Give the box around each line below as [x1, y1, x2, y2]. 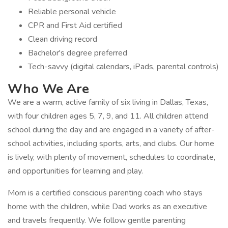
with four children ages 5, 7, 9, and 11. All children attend [8, 110, 208, 122]
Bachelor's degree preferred [28, 47, 127, 59]
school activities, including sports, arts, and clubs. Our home [8, 138, 214, 149]
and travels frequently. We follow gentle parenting [8, 215, 186, 226]
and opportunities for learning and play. [8, 165, 143, 177]
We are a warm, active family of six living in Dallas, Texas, [8, 97, 208, 108]
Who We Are [8, 80, 89, 98]
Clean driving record [28, 34, 97, 45]
